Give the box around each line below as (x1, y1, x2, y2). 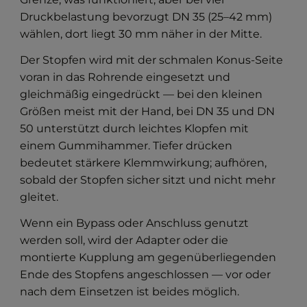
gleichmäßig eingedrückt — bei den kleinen (20, 88, 263, 101)
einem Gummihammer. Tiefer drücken (20, 139, 233, 153)
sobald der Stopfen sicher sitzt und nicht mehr (20, 173, 276, 187)
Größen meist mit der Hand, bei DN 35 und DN (20, 105, 275, 119)
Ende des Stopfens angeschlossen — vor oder (20, 268, 271, 282)
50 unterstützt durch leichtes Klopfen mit (20, 122, 249, 136)
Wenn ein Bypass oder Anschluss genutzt (20, 217, 249, 230)
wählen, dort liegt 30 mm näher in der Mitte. (20, 27, 262, 41)
